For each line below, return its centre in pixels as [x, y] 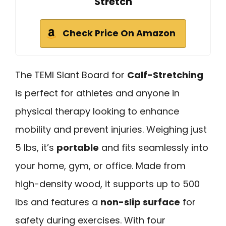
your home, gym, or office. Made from [100, 165]
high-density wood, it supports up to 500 [107, 184]
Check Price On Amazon [119, 33]
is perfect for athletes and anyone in [97, 93]
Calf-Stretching [165, 75]
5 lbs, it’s [36, 147]
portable [78, 147]
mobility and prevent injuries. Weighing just [111, 129]
